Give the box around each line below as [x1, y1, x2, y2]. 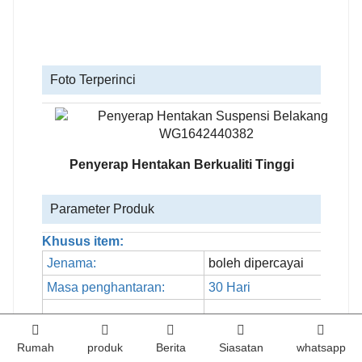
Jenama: [47, 256, 96, 271]
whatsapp [296, 340, 346, 354]
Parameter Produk [50, 202, 154, 217]
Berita [155, 340, 186, 354]
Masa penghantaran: [47, 280, 165, 295]
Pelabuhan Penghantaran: [47, 314, 198, 329]
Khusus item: [42, 234, 124, 249]
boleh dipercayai [208, 256, 304, 271]
